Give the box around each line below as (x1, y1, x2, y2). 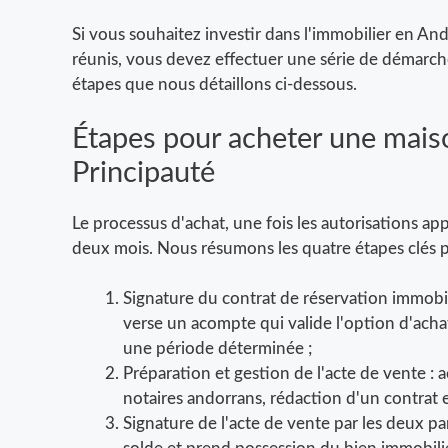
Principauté (72, 158, 215, 188)
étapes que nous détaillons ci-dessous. (72, 76, 357, 94)
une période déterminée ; (123, 340, 312, 358)
